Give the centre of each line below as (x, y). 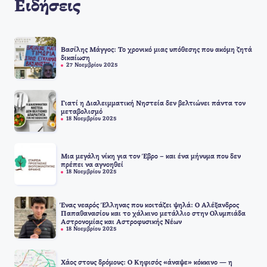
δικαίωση (75, 59)
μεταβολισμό (82, 112)
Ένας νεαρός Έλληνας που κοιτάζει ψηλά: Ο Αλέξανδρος (150, 206)
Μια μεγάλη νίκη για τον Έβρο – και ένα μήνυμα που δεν (151, 156)
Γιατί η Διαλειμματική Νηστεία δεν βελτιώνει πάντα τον (153, 103)
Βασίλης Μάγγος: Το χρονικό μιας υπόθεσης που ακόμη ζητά (156, 50)
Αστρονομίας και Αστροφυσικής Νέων (121, 223)
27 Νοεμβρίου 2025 (92, 66)
